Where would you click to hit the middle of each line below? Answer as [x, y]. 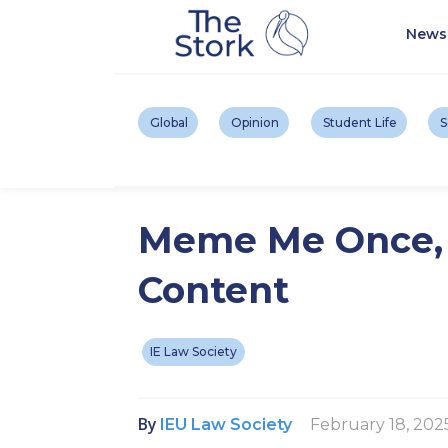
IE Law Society [193, 352]
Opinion [255, 123]
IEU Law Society [226, 424]
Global [169, 123]
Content [213, 290]
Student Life [359, 123]
